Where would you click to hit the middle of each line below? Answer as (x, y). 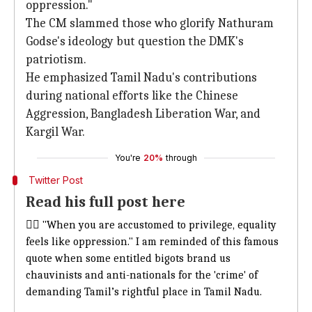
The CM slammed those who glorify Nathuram (150, 23)
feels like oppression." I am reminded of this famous (152, 242)
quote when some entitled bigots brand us (128, 258)
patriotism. (56, 60)
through (181, 158)
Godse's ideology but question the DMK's (135, 41)
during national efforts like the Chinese (132, 96)
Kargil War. (55, 132)
